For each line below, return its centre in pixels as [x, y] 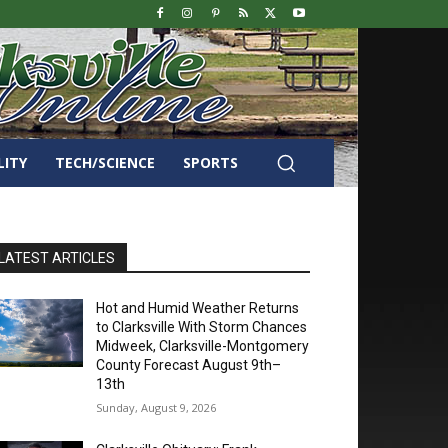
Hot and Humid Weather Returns [198, 308]
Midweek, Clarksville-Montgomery [203, 346]
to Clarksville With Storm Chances [202, 327]
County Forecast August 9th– [189, 365]
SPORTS [210, 162]
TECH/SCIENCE [105, 162]
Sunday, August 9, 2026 [156, 407]
